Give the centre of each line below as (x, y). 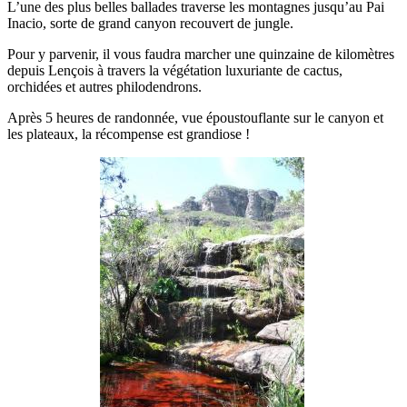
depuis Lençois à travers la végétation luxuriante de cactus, (175, 70)
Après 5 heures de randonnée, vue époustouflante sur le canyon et (195, 117)
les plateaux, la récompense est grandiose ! (129, 134)
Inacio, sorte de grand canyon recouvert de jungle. (150, 23)
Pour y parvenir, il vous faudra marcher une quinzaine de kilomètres (201, 54)
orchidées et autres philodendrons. (104, 86)
